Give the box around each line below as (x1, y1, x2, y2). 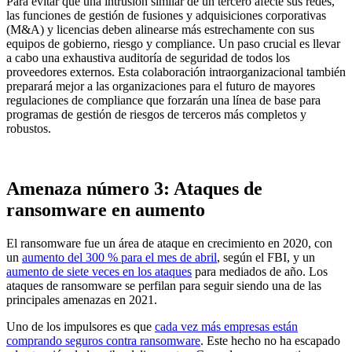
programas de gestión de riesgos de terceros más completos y (6, 107, 306, 121)
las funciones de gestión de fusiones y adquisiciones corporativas (6, 8, 326, 22)
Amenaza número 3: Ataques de (6, 178, 262, 199)
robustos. (6, 121, 51, 135)
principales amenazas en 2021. (6, 292, 157, 306)
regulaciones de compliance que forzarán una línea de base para (6, 93, 321, 107)
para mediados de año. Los (192, 264, 328, 278)
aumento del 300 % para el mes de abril (22, 250, 217, 264)
